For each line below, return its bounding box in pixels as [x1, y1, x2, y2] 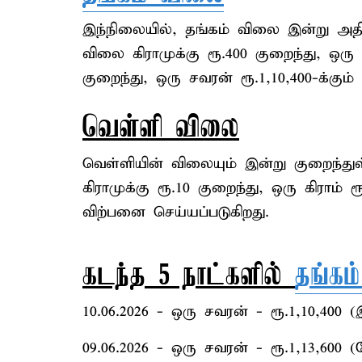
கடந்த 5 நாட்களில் [82, 260, 295, 293]
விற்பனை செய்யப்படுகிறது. [82, 203, 269, 221]
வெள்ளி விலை [82, 112, 239, 145]
